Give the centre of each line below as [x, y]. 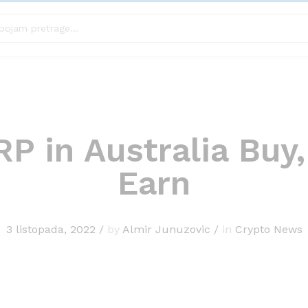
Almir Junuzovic [166, 230]
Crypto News [268, 230]
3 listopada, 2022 [51, 230]
